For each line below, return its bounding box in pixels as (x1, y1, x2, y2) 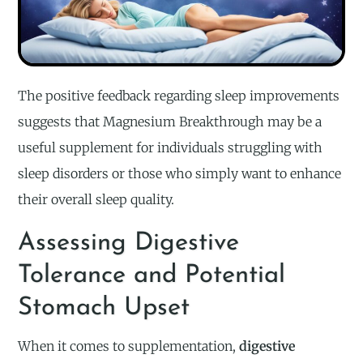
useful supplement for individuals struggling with (18, 139, 323, 156)
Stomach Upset (18, 295, 190, 321)
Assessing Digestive (18, 230, 240, 256)
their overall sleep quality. (18, 190, 175, 207)
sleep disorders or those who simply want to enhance (18, 164, 342, 181)
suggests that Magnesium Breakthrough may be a (18, 113, 322, 130)
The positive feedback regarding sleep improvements (18, 87, 340, 104)
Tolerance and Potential (18, 263, 286, 288)
